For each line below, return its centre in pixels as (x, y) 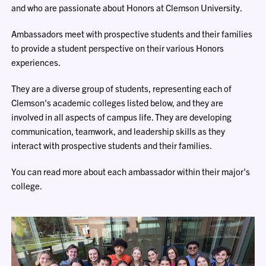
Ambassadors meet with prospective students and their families (132, 34)
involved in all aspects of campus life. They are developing (122, 117)
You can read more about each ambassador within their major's (131, 171)
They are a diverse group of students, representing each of (122, 88)
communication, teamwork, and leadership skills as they (118, 131)
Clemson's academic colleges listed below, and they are (118, 102)
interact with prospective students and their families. (112, 145)
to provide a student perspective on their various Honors (118, 48)
